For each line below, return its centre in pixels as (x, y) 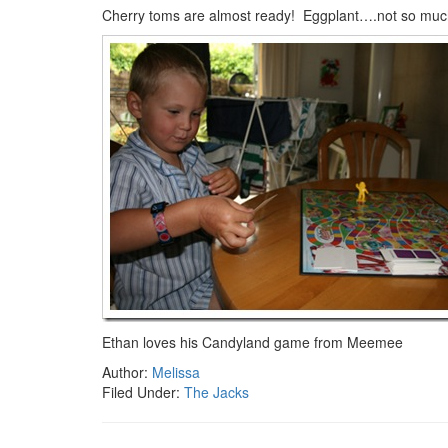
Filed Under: (143, 392)
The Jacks (216, 392)
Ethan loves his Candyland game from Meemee (252, 342)
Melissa (176, 372)
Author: (127, 372)
